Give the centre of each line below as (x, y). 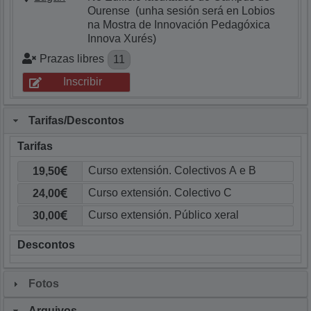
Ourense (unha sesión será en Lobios (182, 10)
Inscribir (83, 82)
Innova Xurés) (122, 38)
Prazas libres (72, 58)
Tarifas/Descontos (77, 120)
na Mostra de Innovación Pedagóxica (179, 24)
